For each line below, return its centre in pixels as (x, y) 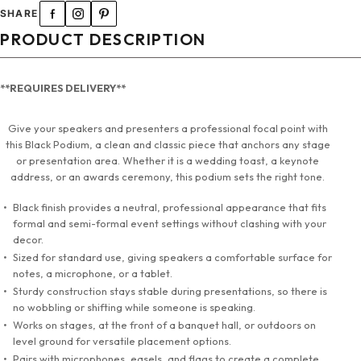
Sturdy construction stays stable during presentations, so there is (170, 291)
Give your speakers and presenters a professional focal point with (168, 128)
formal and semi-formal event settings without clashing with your (170, 224)
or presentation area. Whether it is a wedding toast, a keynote (168, 160)
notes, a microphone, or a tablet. (93, 274)
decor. (28, 240)
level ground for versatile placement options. (122, 341)
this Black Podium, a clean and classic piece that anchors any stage (168, 144)
